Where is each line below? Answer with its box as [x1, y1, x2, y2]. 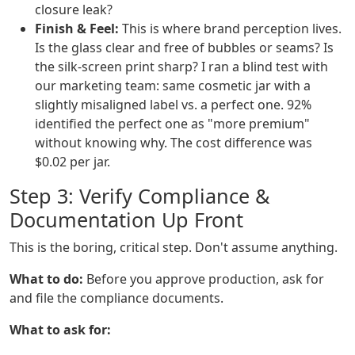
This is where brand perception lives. [119, 20, 342, 38]
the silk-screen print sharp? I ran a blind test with [35, 58, 328, 76]
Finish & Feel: [35, 20, 119, 38]
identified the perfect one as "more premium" [35, 115, 310, 133]
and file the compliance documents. [10, 289, 223, 307]
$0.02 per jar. [35, 153, 110, 171]
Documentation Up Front [10, 206, 243, 234]
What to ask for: [10, 321, 111, 339]
